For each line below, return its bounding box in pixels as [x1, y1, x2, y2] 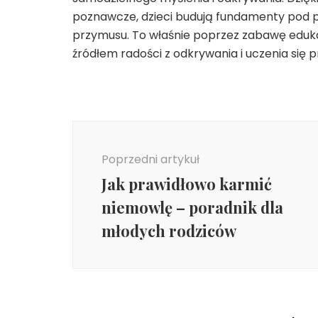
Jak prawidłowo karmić [102, 172, 272, 194]
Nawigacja [72, 116, 168, 141]
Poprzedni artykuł [102, 150, 199, 168]
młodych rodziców [102, 219, 236, 241]
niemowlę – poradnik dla [102, 196, 283, 218]
